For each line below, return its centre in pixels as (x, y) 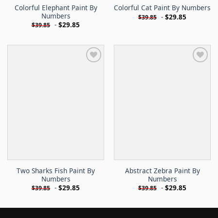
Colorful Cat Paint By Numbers (162, 8)
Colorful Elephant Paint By (56, 7)
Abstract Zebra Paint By (162, 170)
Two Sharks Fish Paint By (56, 170)
